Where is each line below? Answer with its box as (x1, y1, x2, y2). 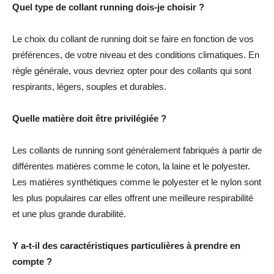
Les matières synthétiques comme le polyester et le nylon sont (12, 176, 261, 187)
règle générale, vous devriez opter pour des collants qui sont (12, 65, 251, 76)
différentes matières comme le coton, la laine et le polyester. (12, 160, 250, 171)
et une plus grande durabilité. (12, 208, 126, 219)
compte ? (12, 256, 52, 267)
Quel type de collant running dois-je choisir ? (12, 1, 204, 12)
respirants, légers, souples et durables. (12, 81, 166, 92)
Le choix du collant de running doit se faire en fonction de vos (12, 33, 254, 44)
